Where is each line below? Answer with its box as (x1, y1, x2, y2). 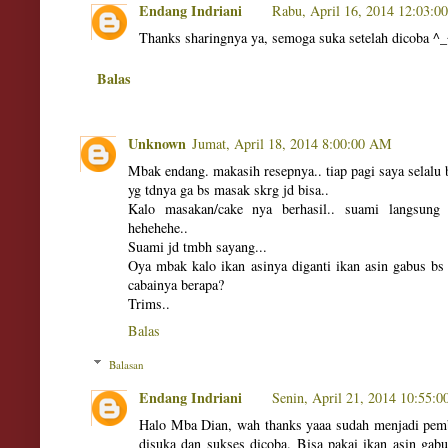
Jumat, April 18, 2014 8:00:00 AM (192, 133, 392, 153)
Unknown (128, 132, 186, 154)
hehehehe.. (128, 217, 188, 237)
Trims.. (128, 293, 170, 313)
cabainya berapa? (128, 274, 224, 294)
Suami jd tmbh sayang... (128, 236, 267, 256)
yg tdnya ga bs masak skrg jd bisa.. (128, 179, 329, 199)
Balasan (108, 356, 144, 372)
